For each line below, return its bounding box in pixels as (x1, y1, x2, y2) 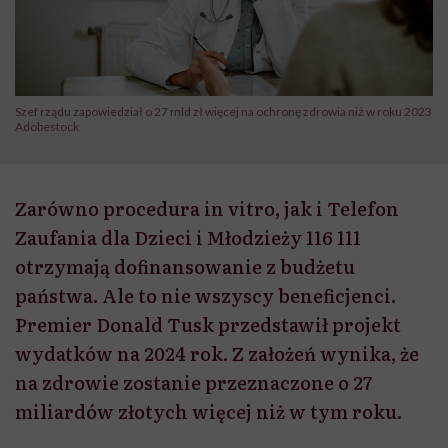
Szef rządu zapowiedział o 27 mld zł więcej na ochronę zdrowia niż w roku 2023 (15, 104, 432, 120)
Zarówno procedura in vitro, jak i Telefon (15, 195, 399, 223)
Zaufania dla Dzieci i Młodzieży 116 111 (15, 224, 361, 252)
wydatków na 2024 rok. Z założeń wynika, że (15, 340, 419, 368)
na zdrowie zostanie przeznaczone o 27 (15, 369, 372, 397)
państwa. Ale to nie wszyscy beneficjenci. (15, 282, 396, 310)
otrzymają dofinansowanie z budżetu (15, 253, 355, 281)
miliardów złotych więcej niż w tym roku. (15, 398, 402, 426)
